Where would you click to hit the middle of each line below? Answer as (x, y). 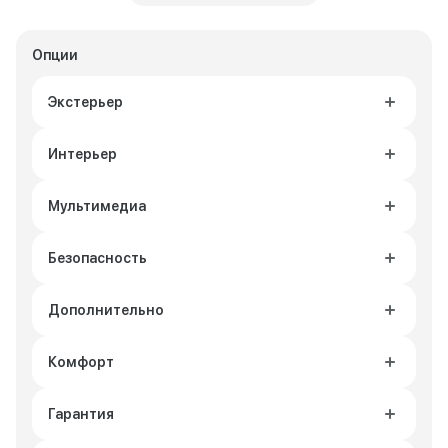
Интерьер (82, 154)
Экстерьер (85, 102)
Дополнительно (106, 310)
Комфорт (81, 362)
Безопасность (97, 258)
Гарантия (81, 414)
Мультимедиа (97, 206)
